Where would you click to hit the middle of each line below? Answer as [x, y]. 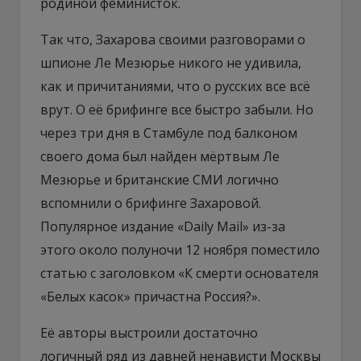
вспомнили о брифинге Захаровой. [151, 203]
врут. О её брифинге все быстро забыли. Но [177, 109]
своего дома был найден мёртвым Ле [160, 156]
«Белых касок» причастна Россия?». [150, 296]
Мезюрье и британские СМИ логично [160, 179]
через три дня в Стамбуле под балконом [169, 133]
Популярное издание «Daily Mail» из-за [163, 226]
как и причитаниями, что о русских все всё [175, 86]
